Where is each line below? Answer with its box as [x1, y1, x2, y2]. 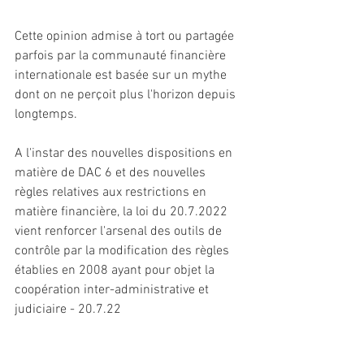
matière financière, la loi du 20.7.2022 [15, 203, 231, 220]
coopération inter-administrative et [15, 281, 212, 298]
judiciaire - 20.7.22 [15, 301, 121, 318]
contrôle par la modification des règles [15, 242, 232, 259]
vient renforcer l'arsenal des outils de [15, 223, 225, 240]
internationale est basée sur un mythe [15, 67, 230, 84]
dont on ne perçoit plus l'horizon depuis [15, 86, 239, 103]
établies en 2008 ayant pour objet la [15, 262, 218, 279]
